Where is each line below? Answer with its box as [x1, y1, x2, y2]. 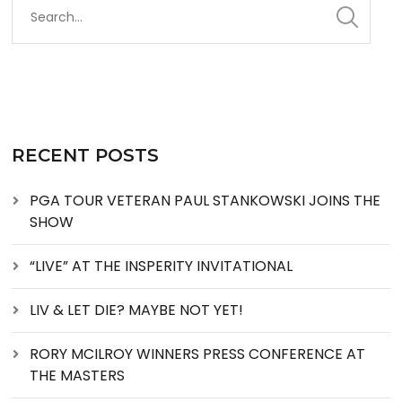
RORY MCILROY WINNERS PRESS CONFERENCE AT [30, 343, 366, 364]
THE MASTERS [30, 364, 126, 386]
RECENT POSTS [12, 144, 160, 166]
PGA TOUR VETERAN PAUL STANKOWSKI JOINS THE [30, 189, 381, 211]
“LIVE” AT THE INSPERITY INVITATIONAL [30, 255, 293, 276]
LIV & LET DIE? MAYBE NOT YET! [30, 299, 244, 320]
